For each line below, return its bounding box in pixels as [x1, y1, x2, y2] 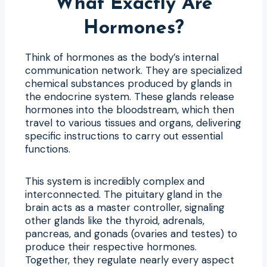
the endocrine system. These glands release [25, 89, 234, 103]
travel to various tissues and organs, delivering [25, 116, 241, 129]
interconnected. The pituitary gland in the [25, 187, 222, 201]
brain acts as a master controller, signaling [25, 200, 225, 214]
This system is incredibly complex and [25, 174, 204, 188]
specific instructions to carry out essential [25, 129, 223, 142]
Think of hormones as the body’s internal [25, 50, 219, 64]
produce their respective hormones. [25, 240, 197, 253]
